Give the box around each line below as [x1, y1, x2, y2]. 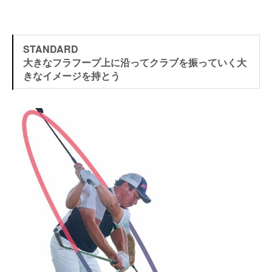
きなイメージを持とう [23, 68, 120, 83]
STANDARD [23, 41, 78, 56]
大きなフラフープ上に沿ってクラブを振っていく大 [23, 55, 246, 69]
